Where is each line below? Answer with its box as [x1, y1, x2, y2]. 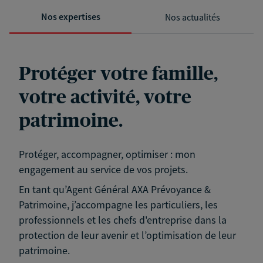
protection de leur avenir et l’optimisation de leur [19, 228, 236, 242]
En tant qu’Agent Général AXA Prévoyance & [19, 183, 211, 197]
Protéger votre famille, [19, 65, 218, 84]
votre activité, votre [19, 88, 191, 107]
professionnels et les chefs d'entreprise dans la [19, 213, 227, 227]
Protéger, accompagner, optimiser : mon [19, 147, 195, 161]
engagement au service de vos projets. [19, 163, 188, 177]
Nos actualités [165, 11, 220, 23]
